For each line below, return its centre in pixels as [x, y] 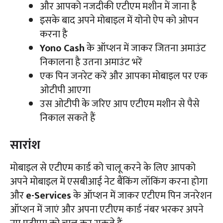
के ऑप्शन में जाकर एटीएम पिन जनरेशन [142, 195]
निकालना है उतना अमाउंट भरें [91, 62]
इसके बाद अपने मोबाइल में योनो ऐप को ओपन [119, 20]
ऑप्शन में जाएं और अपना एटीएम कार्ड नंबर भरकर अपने [107, 209]
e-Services [49, 195]
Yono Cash [62, 48]
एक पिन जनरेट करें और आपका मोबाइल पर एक [124, 76]
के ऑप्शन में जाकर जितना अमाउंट [145, 48]
